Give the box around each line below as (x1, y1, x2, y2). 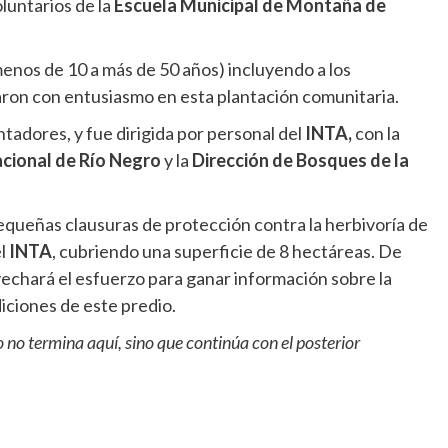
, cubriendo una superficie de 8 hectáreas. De (52, 240, 402, 262)
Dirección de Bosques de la (192, 149, 409, 171)
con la (352, 122, 400, 144)
